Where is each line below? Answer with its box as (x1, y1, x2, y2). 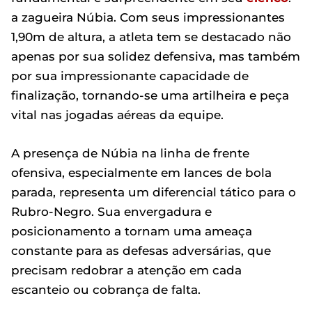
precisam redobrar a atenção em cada (11, 263, 242, 277)
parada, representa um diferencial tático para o (11, 185, 296, 199)
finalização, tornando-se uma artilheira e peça (11, 88, 289, 102)
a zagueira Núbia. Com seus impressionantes (11, 10, 285, 24)
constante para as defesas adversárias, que (11, 244, 271, 258)
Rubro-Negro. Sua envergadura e (11, 205, 212, 219)
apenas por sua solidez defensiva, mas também (11, 49, 300, 63)
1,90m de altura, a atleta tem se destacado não (11, 30, 291, 44)
